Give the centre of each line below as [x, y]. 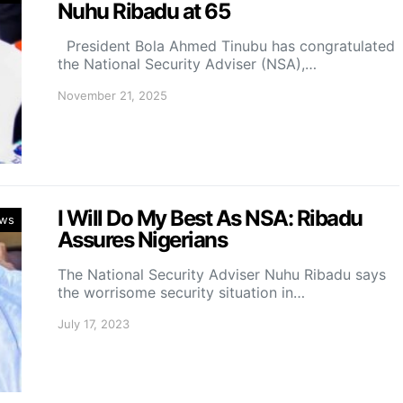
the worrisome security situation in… [181, 292]
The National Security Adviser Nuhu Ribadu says [222, 274]
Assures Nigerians [143, 240]
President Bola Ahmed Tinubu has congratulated [226, 46]
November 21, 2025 [112, 95]
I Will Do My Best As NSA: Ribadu [210, 218]
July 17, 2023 [94, 324]
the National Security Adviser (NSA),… [187, 64]
